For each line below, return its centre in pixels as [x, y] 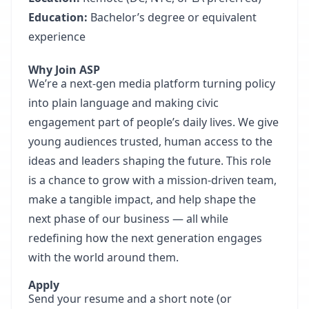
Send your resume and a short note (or [130, 299]
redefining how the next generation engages [145, 238]
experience [57, 37]
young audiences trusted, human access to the [150, 141]
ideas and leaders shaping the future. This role [150, 161]
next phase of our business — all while [128, 219]
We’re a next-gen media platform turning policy [152, 83]
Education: [58, 17]
